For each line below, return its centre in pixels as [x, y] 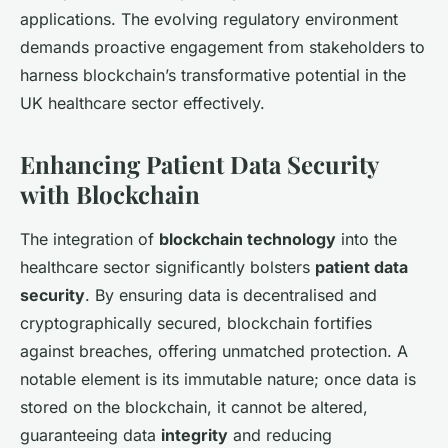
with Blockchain [110, 194]
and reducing [280, 435]
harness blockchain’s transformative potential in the [213, 75]
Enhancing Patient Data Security [199, 164]
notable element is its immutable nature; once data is [218, 379]
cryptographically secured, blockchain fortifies [196, 323]
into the [366, 239]
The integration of [89, 239]
